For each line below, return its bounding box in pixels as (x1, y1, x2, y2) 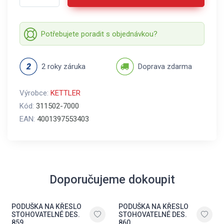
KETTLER (50, 88, 80, 97)
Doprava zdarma (138, 62, 192, 71)
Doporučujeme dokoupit (49, 172, 175, 186)
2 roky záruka (41, 62, 85, 71)
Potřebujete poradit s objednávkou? (41, 29, 157, 38)
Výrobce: (19, 88, 50, 97)
